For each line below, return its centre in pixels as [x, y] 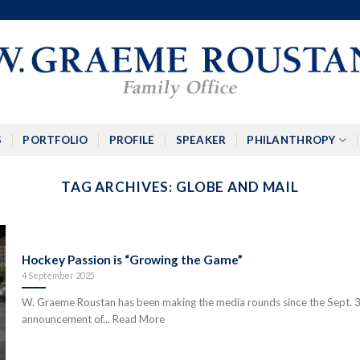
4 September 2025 [59, 275]
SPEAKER [201, 140]
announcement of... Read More [94, 319]
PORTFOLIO [55, 140]
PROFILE [132, 140]
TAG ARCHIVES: [119, 187]
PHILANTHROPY [291, 140]
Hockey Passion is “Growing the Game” [133, 260]
